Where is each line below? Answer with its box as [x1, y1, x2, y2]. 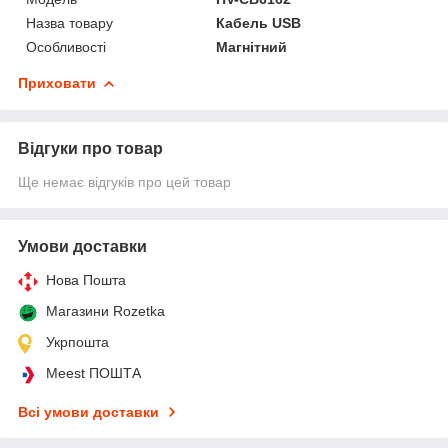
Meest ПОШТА [46, 364, 141, 381]
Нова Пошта [46, 271, 126, 288]
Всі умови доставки [18, 403, 159, 420]
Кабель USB [216, 14, 302, 31]
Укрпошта [46, 333, 109, 350]
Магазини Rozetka [46, 302, 165, 319]
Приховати [18, 74, 96, 91]
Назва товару [26, 14, 113, 31]
